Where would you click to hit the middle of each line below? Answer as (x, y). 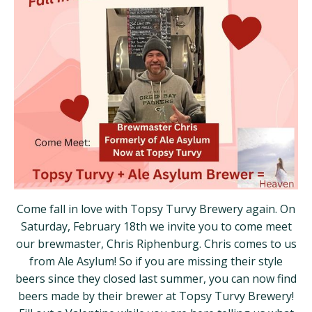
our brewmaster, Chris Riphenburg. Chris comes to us (156, 244)
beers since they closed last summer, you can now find (156, 279)
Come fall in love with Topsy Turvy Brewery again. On (156, 209)
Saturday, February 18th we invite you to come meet (156, 227)
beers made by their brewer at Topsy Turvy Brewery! (156, 296)
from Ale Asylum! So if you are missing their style (156, 262)
